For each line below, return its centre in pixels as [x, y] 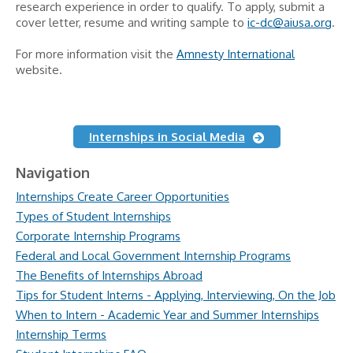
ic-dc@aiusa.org [290, 22]
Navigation [53, 173]
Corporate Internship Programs [98, 236]
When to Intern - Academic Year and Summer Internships [167, 315]
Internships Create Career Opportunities [123, 197]
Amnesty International [236, 54]
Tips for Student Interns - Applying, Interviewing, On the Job [176, 295]
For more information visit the [96, 54]
